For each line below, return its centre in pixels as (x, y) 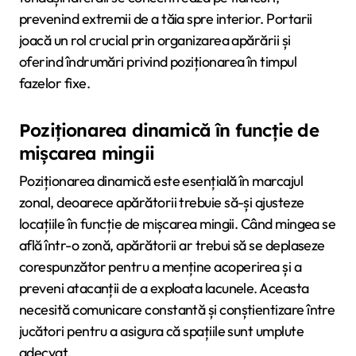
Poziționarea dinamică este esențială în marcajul (161, 181)
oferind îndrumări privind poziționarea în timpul (158, 61)
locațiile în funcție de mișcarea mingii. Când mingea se (178, 224)
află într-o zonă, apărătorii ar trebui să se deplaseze (172, 246)
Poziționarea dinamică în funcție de (169, 130)
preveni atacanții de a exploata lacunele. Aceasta (164, 288)
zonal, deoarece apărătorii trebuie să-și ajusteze (162, 203)
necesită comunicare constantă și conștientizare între (177, 310)
